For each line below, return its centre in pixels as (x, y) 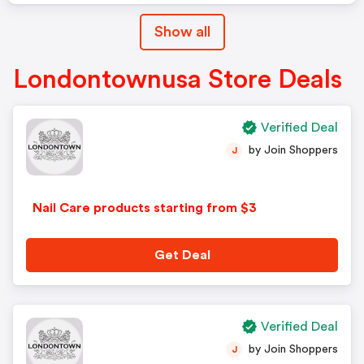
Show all (182, 32)
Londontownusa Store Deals (178, 80)
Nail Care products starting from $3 (145, 208)
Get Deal (182, 255)
